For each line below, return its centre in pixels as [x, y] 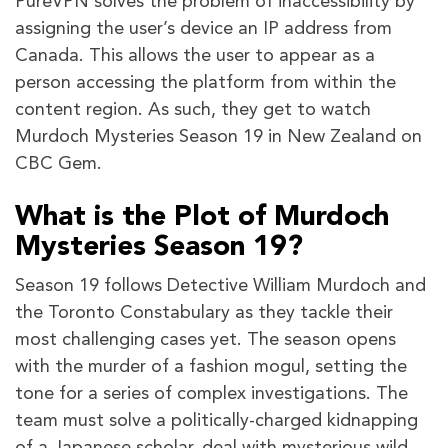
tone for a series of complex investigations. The [211, 393]
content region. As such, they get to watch [193, 109]
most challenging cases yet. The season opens [205, 339]
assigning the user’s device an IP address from [203, 28]
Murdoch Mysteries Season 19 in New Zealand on [218, 136]
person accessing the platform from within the [205, 82]
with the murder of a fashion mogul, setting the [211, 366]
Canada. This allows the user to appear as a [195, 55]
